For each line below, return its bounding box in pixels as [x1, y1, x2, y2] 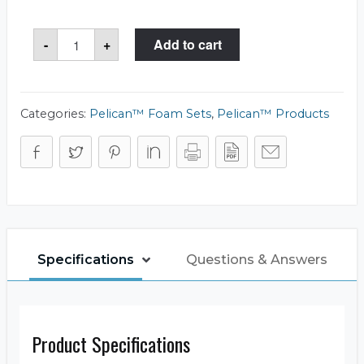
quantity [57, 78, 111, 94]
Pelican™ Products [217, 106, 329, 122]
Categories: [20, 106, 89, 122]
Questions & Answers [185, 252, 327, 268]
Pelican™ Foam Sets [89, 106, 211, 122]
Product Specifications [32, 329, 190, 359]
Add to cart [153, 35, 222, 54]
